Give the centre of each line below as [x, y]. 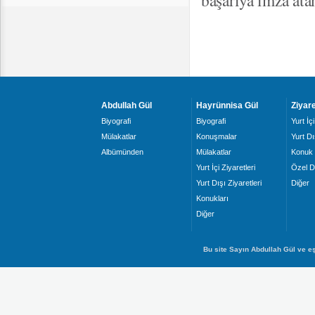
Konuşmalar [216, 136]
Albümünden [122, 152]
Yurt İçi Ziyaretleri [225, 167]
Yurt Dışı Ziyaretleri [229, 183]
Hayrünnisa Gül [227, 105]
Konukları [212, 198]
